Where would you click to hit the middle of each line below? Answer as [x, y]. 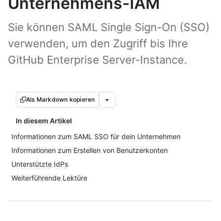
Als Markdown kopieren [61, 99]
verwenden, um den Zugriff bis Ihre [98, 43]
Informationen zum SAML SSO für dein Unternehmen [96, 136]
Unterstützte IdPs [40, 164]
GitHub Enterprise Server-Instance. [97, 60]
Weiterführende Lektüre [49, 178]
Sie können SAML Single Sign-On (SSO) [109, 27]
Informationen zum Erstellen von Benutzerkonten [90, 150]
